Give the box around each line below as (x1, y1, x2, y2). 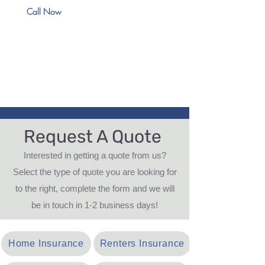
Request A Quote (24, 126, 161, 147)
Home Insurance (8, 238, 85, 248)
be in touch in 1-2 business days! (31, 200, 158, 210)
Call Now (27, 6, 62, 17)
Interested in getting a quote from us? (23, 150, 166, 160)
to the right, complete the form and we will (15, 183, 174, 193)
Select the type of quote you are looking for (12, 167, 177, 177)
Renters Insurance (99, 238, 185, 248)
